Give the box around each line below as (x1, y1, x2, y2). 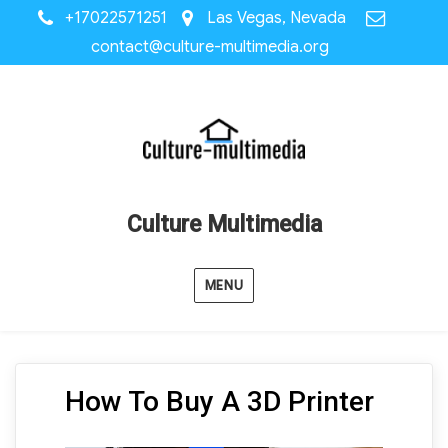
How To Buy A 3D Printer (64, 385, 374, 419)
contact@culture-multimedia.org (91, 37, 329, 58)
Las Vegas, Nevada (207, 8, 346, 28)
